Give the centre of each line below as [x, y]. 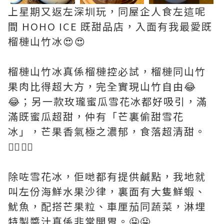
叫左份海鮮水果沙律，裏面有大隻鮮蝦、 [107, 191]
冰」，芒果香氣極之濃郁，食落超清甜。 [107, 131]
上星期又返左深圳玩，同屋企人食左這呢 [107, 11]
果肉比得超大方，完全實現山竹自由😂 [102, 86]
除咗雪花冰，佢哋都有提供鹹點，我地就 [107, 176]
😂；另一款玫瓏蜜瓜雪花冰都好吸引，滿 [108, 101]
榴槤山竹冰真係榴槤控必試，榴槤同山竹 [107, 71]
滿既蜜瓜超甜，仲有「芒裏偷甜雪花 [96, 116]
